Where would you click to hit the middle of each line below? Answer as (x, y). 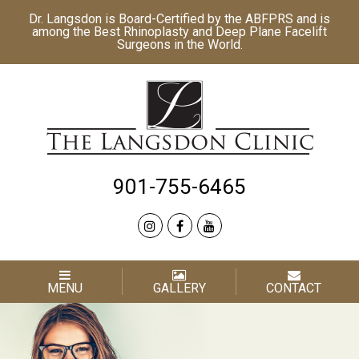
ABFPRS (269, 19)
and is (312, 19)
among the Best (78, 32)
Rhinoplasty (156, 32)
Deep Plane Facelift (271, 32)
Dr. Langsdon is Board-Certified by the (137, 19)
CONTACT (294, 288)
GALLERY (179, 288)
